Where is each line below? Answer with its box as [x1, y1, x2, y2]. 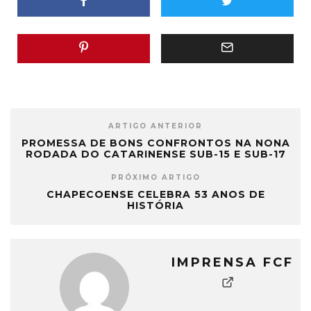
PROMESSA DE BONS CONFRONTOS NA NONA [21, 137, 290, 150]
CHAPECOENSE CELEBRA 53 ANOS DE [46, 188, 265, 201]
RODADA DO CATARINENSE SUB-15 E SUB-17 [25, 148, 286, 161]
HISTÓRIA [127, 199, 184, 212]
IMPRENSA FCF [171, 255, 294, 271]
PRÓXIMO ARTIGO [110, 173, 201, 183]
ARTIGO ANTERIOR [108, 121, 203, 131]
